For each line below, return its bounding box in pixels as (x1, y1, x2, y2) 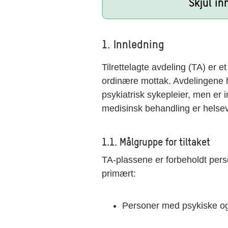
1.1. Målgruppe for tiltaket (102, 135, 210, 148)
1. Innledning (102, 37, 164, 51)
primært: (102, 168, 136, 179)
